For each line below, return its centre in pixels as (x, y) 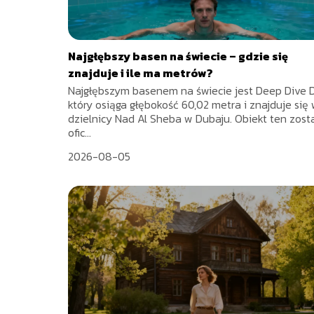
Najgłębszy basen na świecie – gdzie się (178, 56)
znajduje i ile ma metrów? (141, 73)
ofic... (80, 133)
